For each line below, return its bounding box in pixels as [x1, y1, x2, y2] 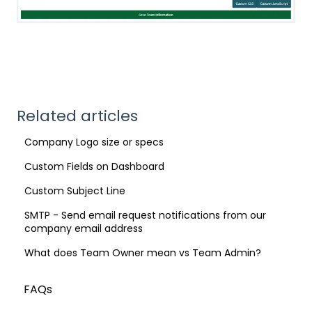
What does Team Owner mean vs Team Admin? [24, 245, 262, 260]
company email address [24, 221, 143, 235]
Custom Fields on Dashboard [24, 159, 165, 173]
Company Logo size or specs [24, 134, 164, 149]
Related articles [17, 104, 138, 127]
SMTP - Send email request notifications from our [24, 208, 267, 222]
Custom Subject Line [24, 183, 126, 198]
